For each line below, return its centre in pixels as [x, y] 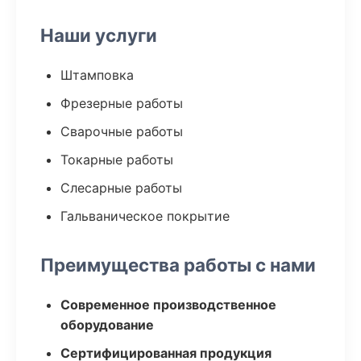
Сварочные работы [122, 131]
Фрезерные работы [122, 103]
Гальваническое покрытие [145, 216]
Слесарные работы [121, 188]
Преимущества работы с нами [178, 265]
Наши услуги [99, 35]
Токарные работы [117, 160]
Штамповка [97, 75]
